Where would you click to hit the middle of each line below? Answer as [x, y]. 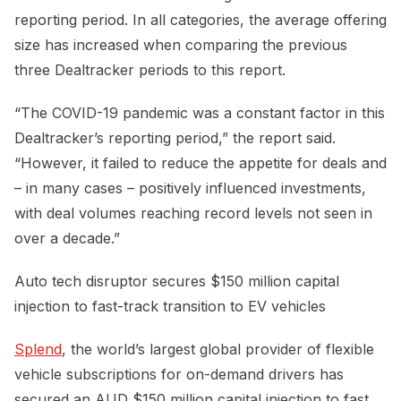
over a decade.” [67, 238]
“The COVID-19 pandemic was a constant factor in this [200, 112]
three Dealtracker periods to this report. [152, 69]
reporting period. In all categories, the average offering [200, 19]
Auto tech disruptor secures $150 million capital [177, 281]
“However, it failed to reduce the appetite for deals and [200, 162]
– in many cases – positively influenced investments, [190, 188]
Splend [38, 349]
